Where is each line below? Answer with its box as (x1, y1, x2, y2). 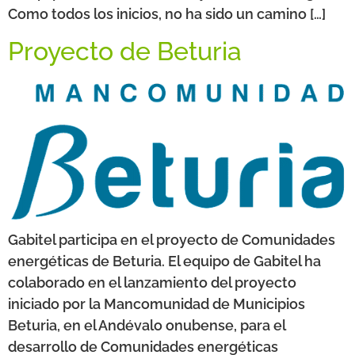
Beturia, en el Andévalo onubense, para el (8, 317, 285, 334)
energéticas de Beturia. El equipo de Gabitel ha (8, 253, 321, 269)
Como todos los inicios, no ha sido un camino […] (8, 6, 326, 23)
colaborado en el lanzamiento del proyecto (8, 274, 296, 291)
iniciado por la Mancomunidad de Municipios (8, 296, 305, 312)
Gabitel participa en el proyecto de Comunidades (8, 231, 335, 248)
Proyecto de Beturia (8, 36, 242, 66)
